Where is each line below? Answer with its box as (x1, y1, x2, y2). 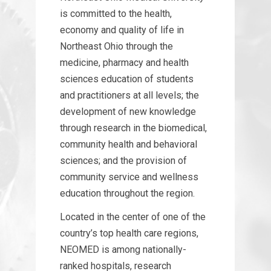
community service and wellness (60, 171, 198, 183)
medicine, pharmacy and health (60, 56, 189, 68)
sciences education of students (60, 73, 194, 85)
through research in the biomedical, (60, 122, 207, 134)
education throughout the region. (60, 187, 195, 199)
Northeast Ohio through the (60, 40, 173, 52)
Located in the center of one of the (60, 211, 206, 223)
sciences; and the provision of (60, 154, 187, 166)
